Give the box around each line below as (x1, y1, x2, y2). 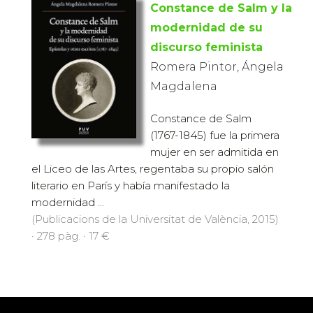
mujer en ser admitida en (150, 145, 279, 159)
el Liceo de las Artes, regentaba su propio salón (31, 161, 274, 175)
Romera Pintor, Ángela (150, 59, 284, 73)
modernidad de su (150, 20, 263, 34)
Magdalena (150, 79, 217, 93)
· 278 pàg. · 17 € (31, 228, 110, 242)
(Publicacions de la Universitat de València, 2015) (31, 212, 279, 226)
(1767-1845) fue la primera (150, 128, 279, 142)
